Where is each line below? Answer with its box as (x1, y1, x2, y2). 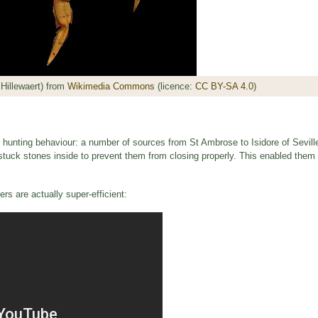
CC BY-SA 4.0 (194, 81, 253, 92)
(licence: (154, 81, 195, 92)
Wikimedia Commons (67, 81, 155, 92)
